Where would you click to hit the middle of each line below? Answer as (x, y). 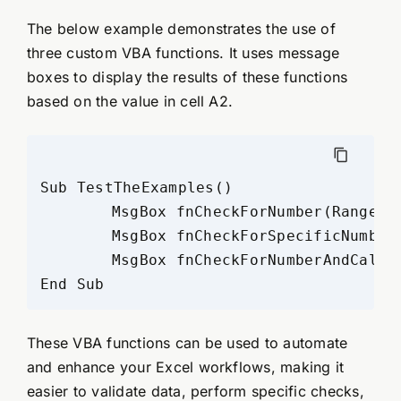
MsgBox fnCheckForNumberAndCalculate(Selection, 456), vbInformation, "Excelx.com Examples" (76, 260)
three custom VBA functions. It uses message (183, 53)
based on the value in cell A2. (130, 102)
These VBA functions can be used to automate (187, 343)
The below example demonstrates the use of (181, 29)
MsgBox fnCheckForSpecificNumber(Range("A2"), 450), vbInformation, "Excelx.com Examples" (76, 236)
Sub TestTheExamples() (137, 188)
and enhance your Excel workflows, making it (185, 367)
